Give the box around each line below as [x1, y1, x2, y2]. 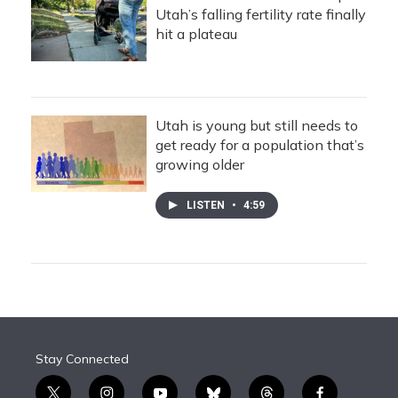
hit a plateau [155, 25, 237, 43]
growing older [155, 155, 244, 173]
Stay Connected [36, 351, 129, 367]
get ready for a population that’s [155, 136, 364, 154]
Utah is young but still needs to [155, 116, 358, 134]
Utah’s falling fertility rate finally [155, 5, 366, 23]
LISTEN [187, 199, 227, 211]
